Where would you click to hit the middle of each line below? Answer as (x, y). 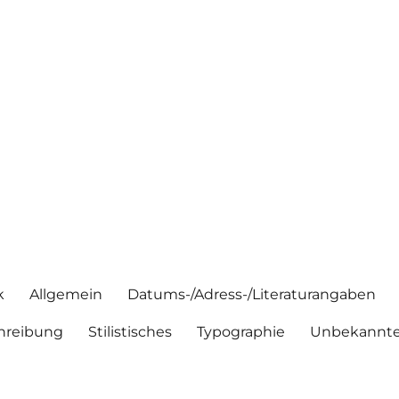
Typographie (241, 331)
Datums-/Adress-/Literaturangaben (252, 294)
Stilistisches (130, 331)
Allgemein (66, 294)
